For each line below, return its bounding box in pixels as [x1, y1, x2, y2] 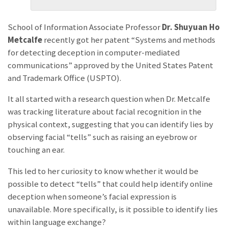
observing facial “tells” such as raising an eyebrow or [8, 132, 197, 143]
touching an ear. [8, 145, 65, 156]
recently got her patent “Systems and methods [42, 34, 215, 45]
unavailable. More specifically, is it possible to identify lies [8, 204, 218, 215]
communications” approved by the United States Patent [8, 60, 213, 71]
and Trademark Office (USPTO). [8, 72, 123, 83]
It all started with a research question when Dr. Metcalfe [8, 94, 210, 105]
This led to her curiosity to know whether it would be [8, 166, 198, 177]
